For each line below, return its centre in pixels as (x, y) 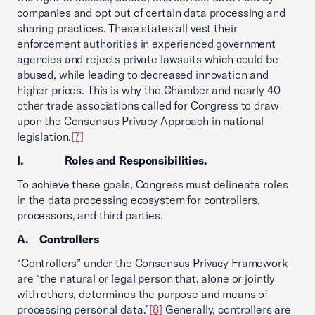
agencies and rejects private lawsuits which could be (148, 59)
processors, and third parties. (90, 215)
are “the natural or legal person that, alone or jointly (146, 278)
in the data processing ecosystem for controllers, (139, 200)
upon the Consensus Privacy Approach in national (141, 121)
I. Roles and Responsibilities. (112, 160)
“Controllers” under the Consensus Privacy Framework (153, 263)
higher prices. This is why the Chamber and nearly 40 (149, 90)
